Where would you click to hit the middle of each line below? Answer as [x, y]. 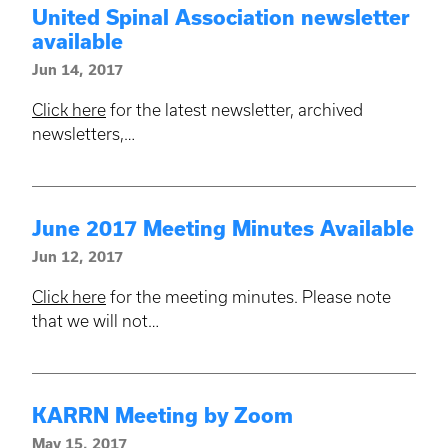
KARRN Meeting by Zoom [162, 415]
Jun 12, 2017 [77, 256]
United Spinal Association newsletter [221, 17]
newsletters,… [83, 133]
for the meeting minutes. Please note [248, 296]
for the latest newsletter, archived [234, 109]
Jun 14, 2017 [77, 69]
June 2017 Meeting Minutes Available [223, 228]
